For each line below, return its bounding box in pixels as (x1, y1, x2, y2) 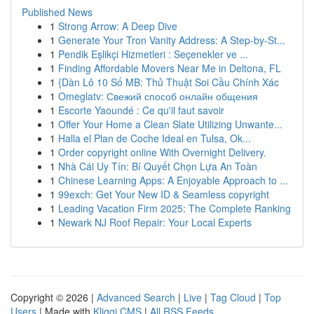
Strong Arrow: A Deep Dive (58, 19, 177, 33)
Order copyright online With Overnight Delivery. (58, 145, 266, 159)
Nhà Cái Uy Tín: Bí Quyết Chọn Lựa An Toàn (58, 159, 257, 173)
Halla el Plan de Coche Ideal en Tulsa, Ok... (58, 131, 251, 145)
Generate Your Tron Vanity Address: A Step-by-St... (58, 33, 285, 47)
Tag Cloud (210, 290, 256, 304)
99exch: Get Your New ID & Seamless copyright (58, 187, 269, 201)
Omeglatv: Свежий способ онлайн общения (58, 89, 258, 103)
